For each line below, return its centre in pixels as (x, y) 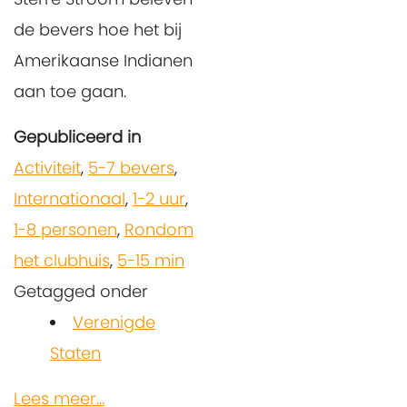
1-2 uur (159, 198)
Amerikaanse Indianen (103, 60)
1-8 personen (65, 229)
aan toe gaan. (70, 91)
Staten (75, 352)
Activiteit (47, 167)
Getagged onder (81, 291)
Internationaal (69, 198)
